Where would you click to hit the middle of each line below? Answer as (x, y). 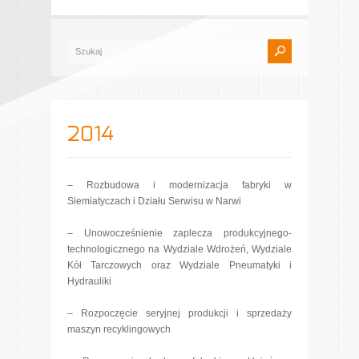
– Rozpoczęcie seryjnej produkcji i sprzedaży (179, 313)
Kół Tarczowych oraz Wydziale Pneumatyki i (179, 265)
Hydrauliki (89, 281)
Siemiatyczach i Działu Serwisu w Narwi (154, 201)
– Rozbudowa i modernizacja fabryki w (179, 185)
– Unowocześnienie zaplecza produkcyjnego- (179, 233)
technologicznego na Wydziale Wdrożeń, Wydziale (179, 249)
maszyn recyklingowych (119, 329)
